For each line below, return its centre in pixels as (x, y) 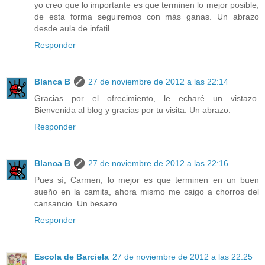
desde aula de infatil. (73, 28)
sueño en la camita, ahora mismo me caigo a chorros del (147, 191)
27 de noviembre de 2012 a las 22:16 (158, 163)
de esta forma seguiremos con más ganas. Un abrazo (147, 16)
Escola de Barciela (72, 256)
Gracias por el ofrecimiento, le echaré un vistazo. (147, 98)
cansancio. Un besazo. (77, 203)
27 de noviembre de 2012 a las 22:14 (158, 81)
